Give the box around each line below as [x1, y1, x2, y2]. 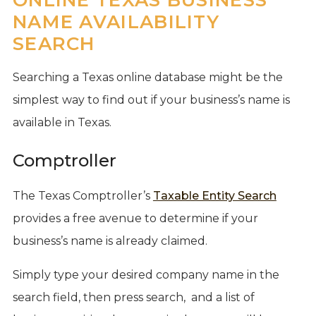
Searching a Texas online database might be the [12, 70, 283, 84]
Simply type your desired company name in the [12, 267, 279, 281]
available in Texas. [12, 115, 111, 129]
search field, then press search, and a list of [12, 290, 255, 304]
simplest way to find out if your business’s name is [12, 92, 290, 107]
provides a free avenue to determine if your [12, 211, 258, 225]
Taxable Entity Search [152, 188, 276, 202]
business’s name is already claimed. [12, 233, 207, 248]
